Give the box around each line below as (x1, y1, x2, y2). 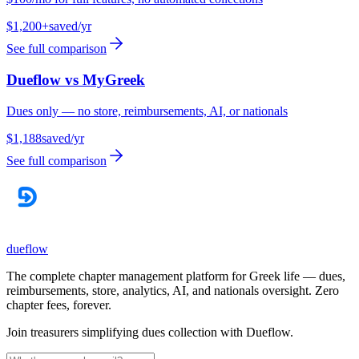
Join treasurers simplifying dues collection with (6, 325, 243, 339)
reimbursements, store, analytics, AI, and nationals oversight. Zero (6, 283, 339, 297)
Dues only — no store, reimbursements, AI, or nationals (6, 103, 288, 118)
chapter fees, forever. (6, 297, 111, 312)
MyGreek (83, 71, 145, 88)
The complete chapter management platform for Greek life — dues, (6, 268, 345, 283)
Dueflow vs (6, 71, 83, 88)
